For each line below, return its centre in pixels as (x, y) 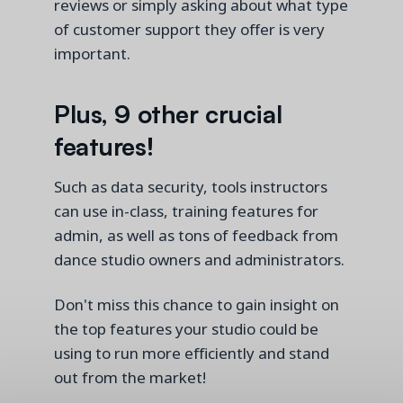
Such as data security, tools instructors (191, 187)
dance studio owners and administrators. (201, 260)
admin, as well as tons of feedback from (196, 236)
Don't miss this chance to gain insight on (197, 304)
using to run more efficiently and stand (192, 353)
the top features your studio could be (186, 328)
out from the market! (132, 377)
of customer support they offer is (174, 29)
